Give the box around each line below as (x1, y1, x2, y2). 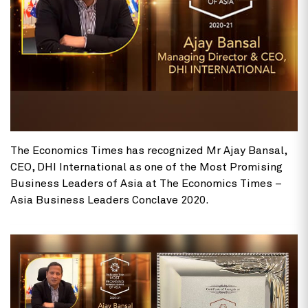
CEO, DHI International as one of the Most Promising (10, 161, 283, 173)
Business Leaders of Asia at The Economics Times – (10, 177, 282, 189)
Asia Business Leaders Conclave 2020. (10, 194, 209, 206)
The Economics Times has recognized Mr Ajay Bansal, (10, 144, 287, 156)
